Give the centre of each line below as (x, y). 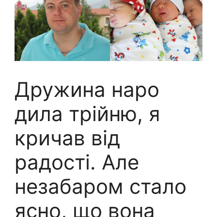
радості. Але (77, 162)
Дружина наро (87, 90)
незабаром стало (101, 186)
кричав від (67, 138)
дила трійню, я (87, 114)
